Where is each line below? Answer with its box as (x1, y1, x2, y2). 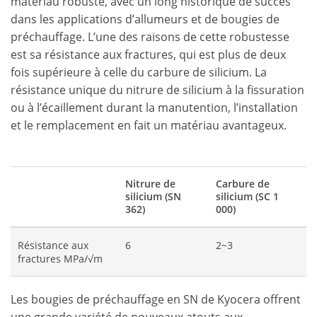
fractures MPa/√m (18, 252, 103, 265)
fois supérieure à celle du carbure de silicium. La (11, 64, 267, 80)
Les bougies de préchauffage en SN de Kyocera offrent (11, 292, 301, 307)
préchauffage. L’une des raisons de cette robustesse (11, 29, 289, 45)
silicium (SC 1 (216, 190, 279, 203)
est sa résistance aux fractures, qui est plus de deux (11, 47, 286, 62)
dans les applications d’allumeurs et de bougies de (11, 11, 279, 27)
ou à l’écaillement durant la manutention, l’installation (11, 100, 298, 115)
